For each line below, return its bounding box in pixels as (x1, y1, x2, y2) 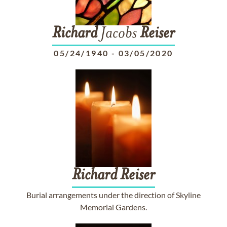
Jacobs (97, 26, 140, 42)
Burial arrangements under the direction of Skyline (26, 190, 201, 200)
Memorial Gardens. (80, 202, 147, 212)
